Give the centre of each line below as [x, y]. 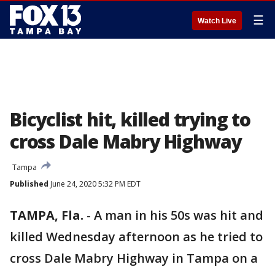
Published [29, 184]
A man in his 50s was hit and [179, 215]
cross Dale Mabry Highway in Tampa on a [134, 258]
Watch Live [217, 21]
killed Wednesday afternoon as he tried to [136, 237]
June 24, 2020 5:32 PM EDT [95, 184]
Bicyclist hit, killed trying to [130, 119]
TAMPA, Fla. [47, 215]
